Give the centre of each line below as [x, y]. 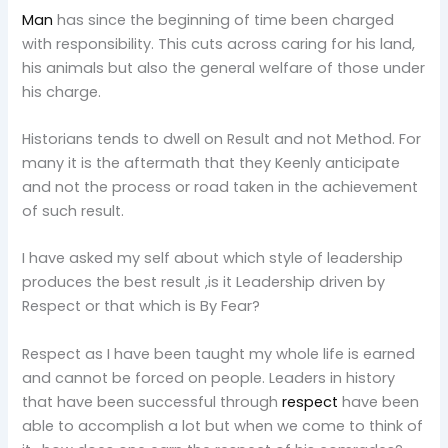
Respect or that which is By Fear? [141, 306]
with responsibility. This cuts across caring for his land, [219, 43]
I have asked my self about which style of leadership [213, 258]
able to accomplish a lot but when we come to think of [223, 425]
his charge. [62, 91]
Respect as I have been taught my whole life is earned [219, 353]
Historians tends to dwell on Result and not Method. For [222, 138]
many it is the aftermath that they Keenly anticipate [211, 162]
